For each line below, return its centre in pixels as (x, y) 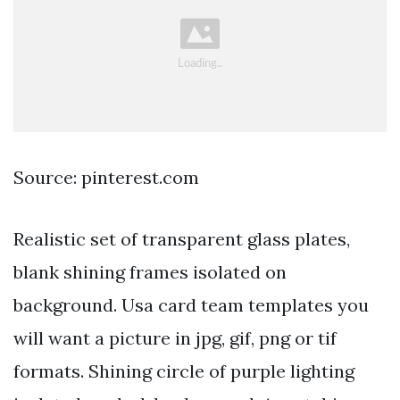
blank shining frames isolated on (150, 271)
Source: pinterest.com (106, 177)
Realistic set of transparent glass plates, (182, 238)
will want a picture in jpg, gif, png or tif (175, 337)
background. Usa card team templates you (191, 304)
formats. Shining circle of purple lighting (184, 371)
